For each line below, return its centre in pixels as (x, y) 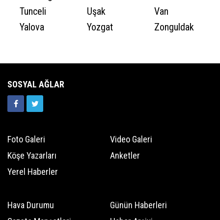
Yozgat (100, 27)
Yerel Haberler (33, 172)
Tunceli (33, 11)
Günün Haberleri (138, 205)
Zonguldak (174, 27)
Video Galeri (131, 139)
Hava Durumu (31, 205)
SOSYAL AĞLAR (36, 84)
